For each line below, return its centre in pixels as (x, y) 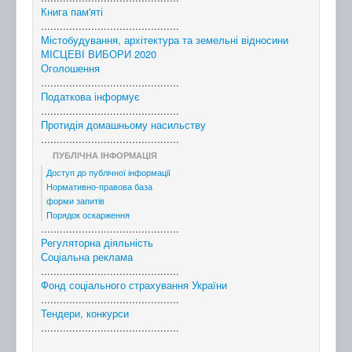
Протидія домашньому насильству (123, 124)
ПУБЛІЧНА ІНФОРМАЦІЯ (105, 155)
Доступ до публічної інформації (108, 172)
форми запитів (75, 200)
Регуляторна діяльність (97, 242)
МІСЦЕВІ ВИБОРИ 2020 (99, 53)
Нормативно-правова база (99, 186)
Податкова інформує (90, 96)
